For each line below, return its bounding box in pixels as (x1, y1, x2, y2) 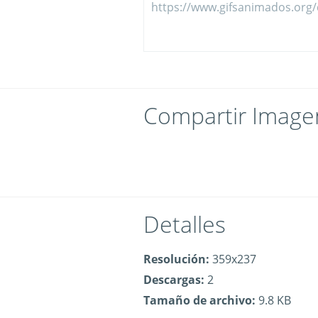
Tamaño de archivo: (143, 292, 256, 308)
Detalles (143, 209, 226, 239)
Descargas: (143, 272, 204, 287)
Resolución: (143, 251, 209, 267)
